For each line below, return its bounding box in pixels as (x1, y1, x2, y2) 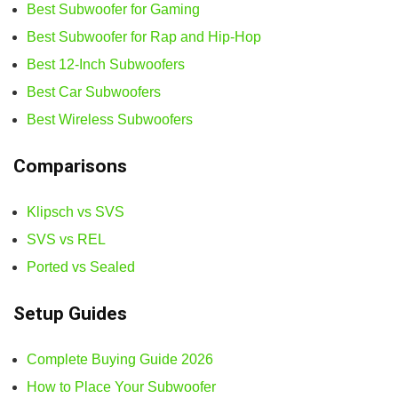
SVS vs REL (27, 231, 106, 247)
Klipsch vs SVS (27, 203, 124, 219)
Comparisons (13, 155, 127, 177)
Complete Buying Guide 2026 (27, 351, 213, 367)
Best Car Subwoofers (27, 84, 161, 99)
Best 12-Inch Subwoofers (27, 56, 185, 72)
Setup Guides (13, 302, 127, 324)
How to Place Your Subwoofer (27, 378, 216, 394)
